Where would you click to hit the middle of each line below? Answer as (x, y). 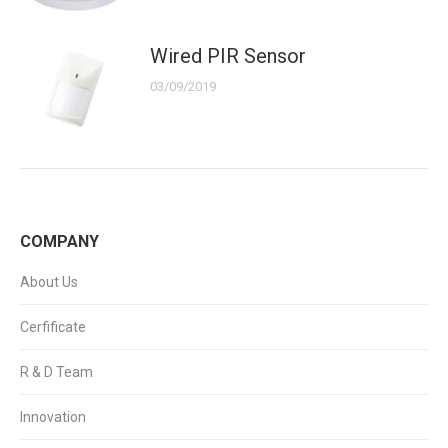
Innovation (53, 417)
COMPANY (59, 241)
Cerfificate (53, 327)
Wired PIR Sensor (228, 56)
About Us (49, 282)
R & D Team (56, 372)
